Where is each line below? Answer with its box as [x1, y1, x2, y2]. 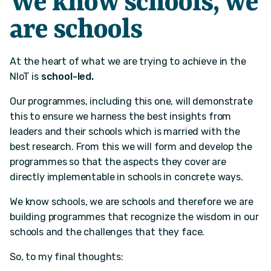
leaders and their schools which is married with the [10, 126, 240, 138]
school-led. [41, 71, 94, 83]
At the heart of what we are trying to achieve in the [10, 56, 246, 68]
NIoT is [10, 71, 41, 83]
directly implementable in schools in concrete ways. [10, 171, 243, 183]
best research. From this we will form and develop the [10, 141, 252, 153]
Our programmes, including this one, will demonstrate [10, 96, 253, 108]
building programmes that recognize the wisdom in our [10, 211, 259, 223]
